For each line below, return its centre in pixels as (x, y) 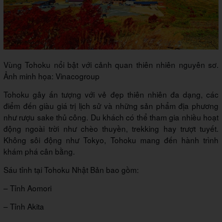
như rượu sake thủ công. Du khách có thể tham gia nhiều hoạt (111, 117)
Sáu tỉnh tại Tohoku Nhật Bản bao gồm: (71, 170)
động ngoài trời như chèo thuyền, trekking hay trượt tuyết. (111, 129)
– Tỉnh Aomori (28, 188)
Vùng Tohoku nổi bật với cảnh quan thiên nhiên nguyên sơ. (111, 65)
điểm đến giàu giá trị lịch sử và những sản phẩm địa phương (111, 106)
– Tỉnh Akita (24, 206)
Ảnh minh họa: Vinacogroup (52, 76)
